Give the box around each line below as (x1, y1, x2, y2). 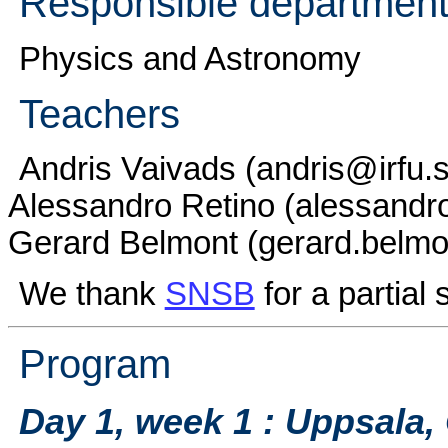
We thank (18, 275, 165, 312)
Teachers (18, 91, 180, 136)
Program (18, 342, 171, 387)
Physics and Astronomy (18, 40, 361, 77)
